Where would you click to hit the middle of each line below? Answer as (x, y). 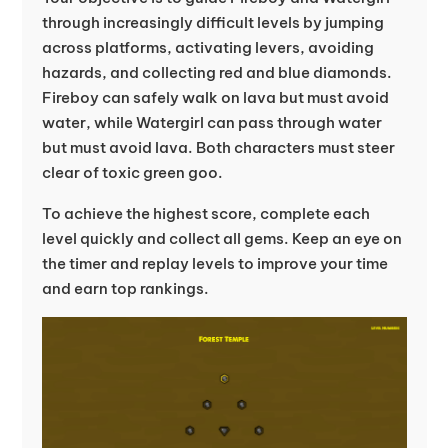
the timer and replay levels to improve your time (214, 264)
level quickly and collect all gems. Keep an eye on (221, 239)
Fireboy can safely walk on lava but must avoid (215, 98)
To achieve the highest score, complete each (205, 214)
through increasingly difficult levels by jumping (212, 23)
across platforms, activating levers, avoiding (207, 48)
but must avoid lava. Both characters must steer (218, 148)
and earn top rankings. (125, 289)
